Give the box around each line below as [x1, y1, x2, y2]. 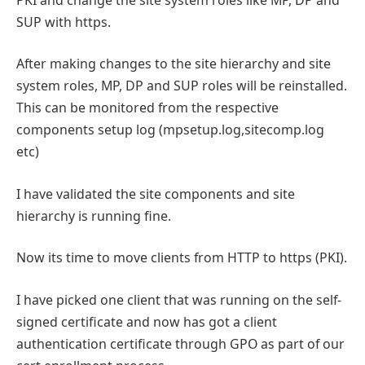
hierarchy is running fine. [16, 206, 171, 225]
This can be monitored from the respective [16, 99, 279, 117]
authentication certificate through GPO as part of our [16, 334, 345, 353]
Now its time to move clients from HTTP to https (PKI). [16, 248, 347, 267]
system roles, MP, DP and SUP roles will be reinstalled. [16, 77, 347, 95]
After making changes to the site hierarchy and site [16, 55, 331, 73]
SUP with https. [16, 12, 111, 31]
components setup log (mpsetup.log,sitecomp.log [16, 121, 324, 139]
